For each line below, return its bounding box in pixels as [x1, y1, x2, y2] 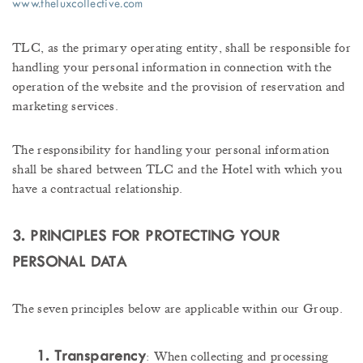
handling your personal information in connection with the [12, 59, 332, 76]
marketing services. [12, 98, 119, 115]
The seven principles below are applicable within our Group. [12, 301, 343, 318]
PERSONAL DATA [12, 253, 127, 271]
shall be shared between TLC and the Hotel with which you [12, 161, 342, 178]
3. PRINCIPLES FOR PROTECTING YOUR [12, 227, 280, 246]
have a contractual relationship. [12, 181, 183, 198]
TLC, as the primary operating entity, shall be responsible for [12, 40, 351, 57]
